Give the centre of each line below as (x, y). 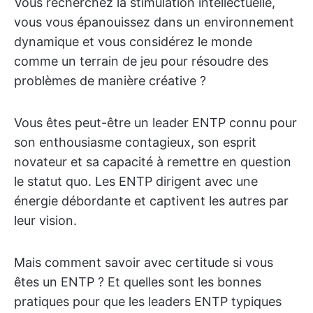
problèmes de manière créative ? (110, 81)
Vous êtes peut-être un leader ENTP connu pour (155, 123)
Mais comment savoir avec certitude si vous (144, 262)
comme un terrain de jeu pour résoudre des (141, 61)
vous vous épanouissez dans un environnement (154, 22)
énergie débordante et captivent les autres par (151, 201)
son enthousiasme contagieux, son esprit (135, 142)
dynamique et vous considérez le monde (133, 42)
